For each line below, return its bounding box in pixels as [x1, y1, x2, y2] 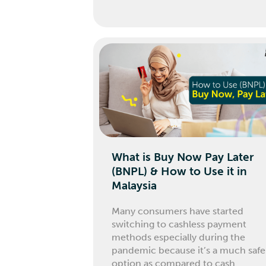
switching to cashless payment [112, 218, 247, 230]
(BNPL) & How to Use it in [112, 164, 248, 178]
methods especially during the [112, 231, 246, 243]
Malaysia [112, 178, 157, 192]
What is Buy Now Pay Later [112, 150, 254, 164]
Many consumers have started [112, 205, 244, 217]
